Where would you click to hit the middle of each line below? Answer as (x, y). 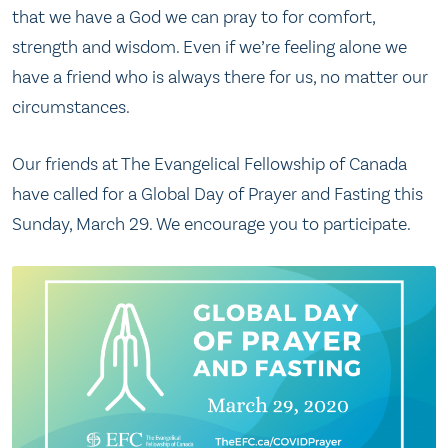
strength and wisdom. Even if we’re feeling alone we (209, 46)
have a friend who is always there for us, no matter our (220, 76)
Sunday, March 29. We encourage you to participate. (211, 223)
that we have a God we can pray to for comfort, (193, 16)
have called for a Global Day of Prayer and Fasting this (217, 193)
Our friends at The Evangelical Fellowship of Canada (209, 163)
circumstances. (71, 106)
